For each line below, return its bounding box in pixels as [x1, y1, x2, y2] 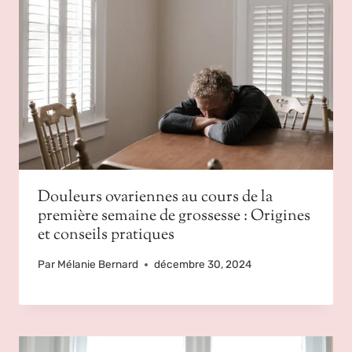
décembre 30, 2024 [154, 258, 252, 271]
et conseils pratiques [38, 224, 174, 247]
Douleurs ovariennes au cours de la [38, 186, 273, 210]
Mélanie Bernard [57, 258, 139, 271]
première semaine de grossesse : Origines [38, 205, 310, 229]
